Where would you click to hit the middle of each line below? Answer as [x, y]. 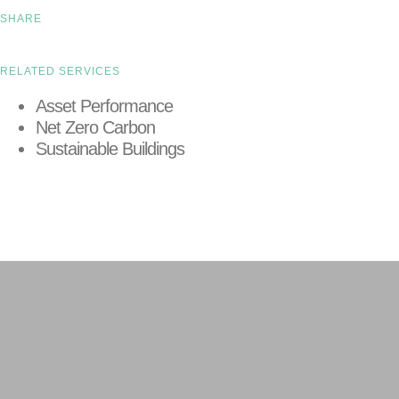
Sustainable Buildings [110, 149]
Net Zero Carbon [95, 127]
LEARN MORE [63, 194]
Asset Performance [104, 106]
